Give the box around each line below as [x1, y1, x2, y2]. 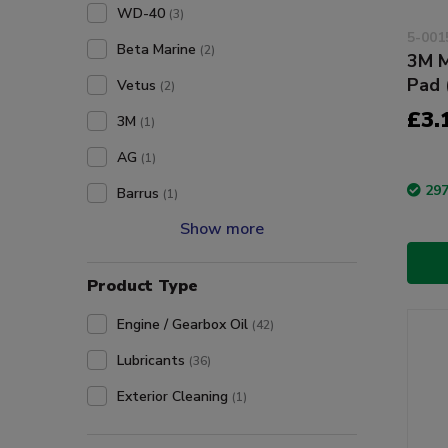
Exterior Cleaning [117, 387, 232, 406]
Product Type [87, 275, 198, 297]
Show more [180, 218, 264, 240]
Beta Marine [117, 40, 200, 59]
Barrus [117, 184, 163, 203]
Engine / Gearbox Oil [117, 315, 252, 334]
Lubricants [117, 351, 189, 370]
